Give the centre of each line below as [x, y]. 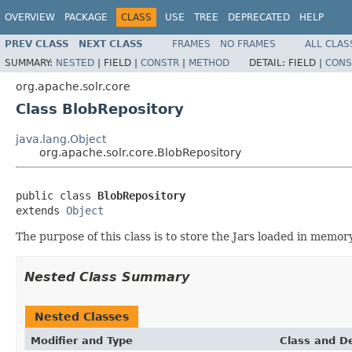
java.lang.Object [61, 139]
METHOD [209, 62]
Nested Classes [82, 316]
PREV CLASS [37, 44]
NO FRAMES [248, 44]
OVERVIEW [30, 17]
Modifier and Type [82, 340]
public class [57, 195]
